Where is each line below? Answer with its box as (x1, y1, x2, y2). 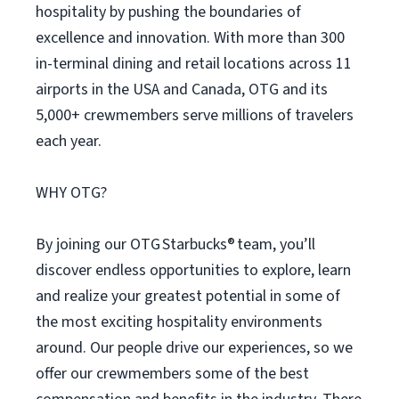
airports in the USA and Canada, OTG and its (36, 78, 328, 101)
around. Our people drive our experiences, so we (36, 337, 353, 359)
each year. (36, 130, 102, 152)
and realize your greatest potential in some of (36, 285, 340, 307)
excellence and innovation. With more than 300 (36, 27, 345, 49)
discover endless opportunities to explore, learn (36, 259, 351, 281)
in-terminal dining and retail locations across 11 (36, 53, 352, 75)
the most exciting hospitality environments (36, 311, 322, 333)
